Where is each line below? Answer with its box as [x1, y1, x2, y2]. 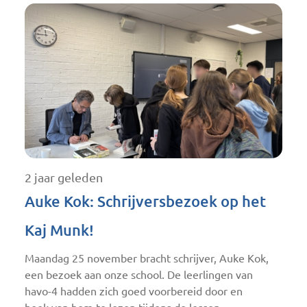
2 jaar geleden [25, 170, 103, 184]
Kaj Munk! [25, 221, 94, 238]
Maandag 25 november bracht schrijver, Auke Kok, [25, 251, 269, 265]
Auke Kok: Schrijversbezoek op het [25, 192, 266, 210]
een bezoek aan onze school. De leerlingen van [25, 268, 253, 281]
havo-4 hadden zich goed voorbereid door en [25, 284, 243, 297]
